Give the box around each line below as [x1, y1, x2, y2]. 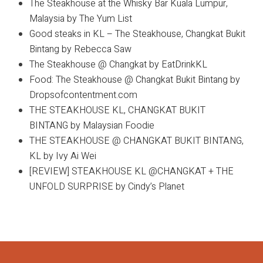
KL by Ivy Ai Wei [29, 149, 96, 163]
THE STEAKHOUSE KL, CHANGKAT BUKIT [29, 103, 205, 117]
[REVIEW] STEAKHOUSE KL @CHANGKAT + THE [29, 164, 234, 178]
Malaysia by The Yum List [29, 12, 132, 26]
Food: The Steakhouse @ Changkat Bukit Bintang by [29, 73, 240, 87]
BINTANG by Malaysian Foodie [29, 119, 154, 133]
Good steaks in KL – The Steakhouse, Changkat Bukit [29, 27, 245, 41]
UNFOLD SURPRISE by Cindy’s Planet [29, 180, 184, 194]
